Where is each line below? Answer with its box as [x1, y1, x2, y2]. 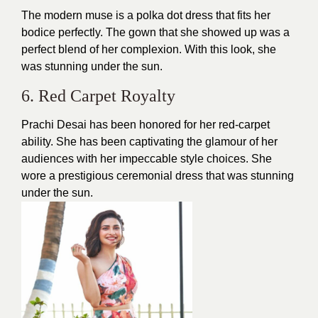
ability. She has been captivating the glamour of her [21, 135, 278, 148]
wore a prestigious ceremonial [21, 169, 175, 182]
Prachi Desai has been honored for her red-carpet [21, 118, 270, 131]
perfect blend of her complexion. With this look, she [21, 43, 276, 55]
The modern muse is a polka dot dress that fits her [21, 9, 270, 21]
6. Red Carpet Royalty [21, 86, 175, 105]
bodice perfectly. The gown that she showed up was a [21, 26, 290, 38]
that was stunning [203, 169, 294, 182]
